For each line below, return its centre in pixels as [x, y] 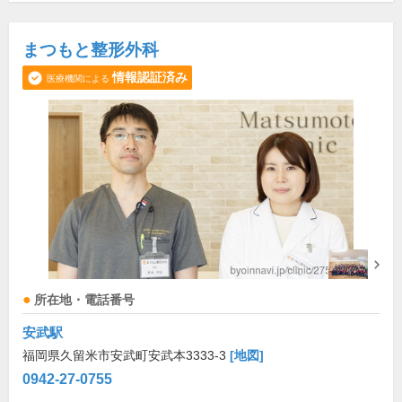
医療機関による [78, 79]
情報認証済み [150, 78]
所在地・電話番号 [84, 301]
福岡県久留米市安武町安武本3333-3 [126, 356]
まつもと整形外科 [91, 50]
